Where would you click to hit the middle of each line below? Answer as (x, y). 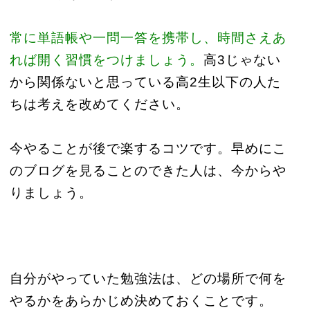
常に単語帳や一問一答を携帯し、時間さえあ (148, 38)
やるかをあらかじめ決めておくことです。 (141, 301)
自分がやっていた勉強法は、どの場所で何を (148, 279)
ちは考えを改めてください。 (99, 104)
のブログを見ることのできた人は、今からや (148, 171)
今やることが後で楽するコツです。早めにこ (148, 148)
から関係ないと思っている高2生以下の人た (145, 82)
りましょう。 (51, 193)
